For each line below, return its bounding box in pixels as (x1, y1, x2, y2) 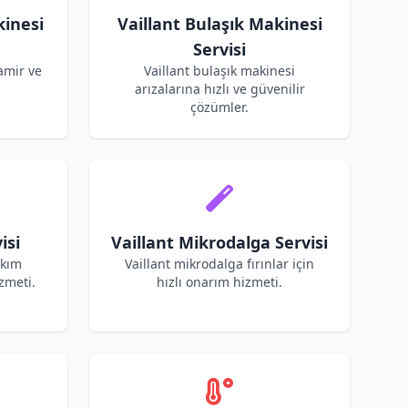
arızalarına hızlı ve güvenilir (134, 80, 305, 97)
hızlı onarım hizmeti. (157, 273, 282, 291)
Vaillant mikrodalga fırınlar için (125, 255, 314, 272)
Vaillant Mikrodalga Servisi (111, 231, 328, 253)
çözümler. (190, 98, 249, 116)
